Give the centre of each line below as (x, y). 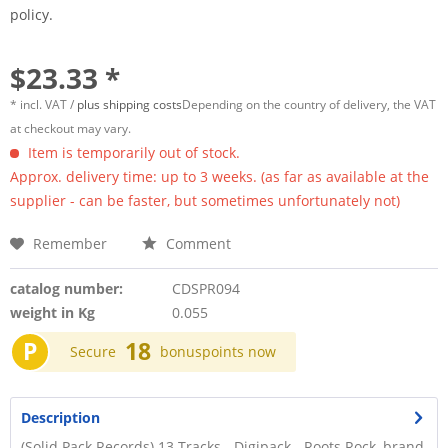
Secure (93, 351)
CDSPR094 (205, 288)
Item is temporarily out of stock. (132, 152)
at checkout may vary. (70, 128)
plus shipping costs (129, 104)
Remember (70, 243)
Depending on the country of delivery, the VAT (309, 104)
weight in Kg (52, 312)
